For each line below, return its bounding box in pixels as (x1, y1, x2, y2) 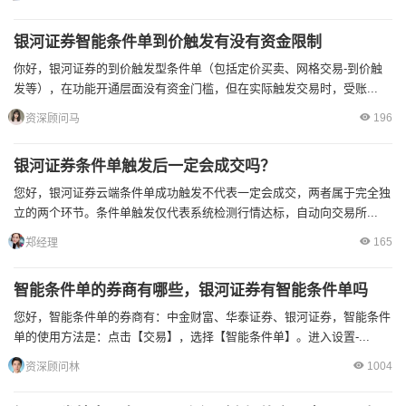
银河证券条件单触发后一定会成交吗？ (14, 158, 275, 175)
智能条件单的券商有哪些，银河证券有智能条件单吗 (14, 282, 368, 299)
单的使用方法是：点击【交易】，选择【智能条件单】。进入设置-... (14, 330, 370, 343)
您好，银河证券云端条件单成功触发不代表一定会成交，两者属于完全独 (14, 186, 391, 199)
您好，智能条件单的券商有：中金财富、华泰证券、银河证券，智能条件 (14, 310, 391, 324)
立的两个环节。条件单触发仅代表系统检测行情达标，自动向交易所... (14, 206, 378, 219)
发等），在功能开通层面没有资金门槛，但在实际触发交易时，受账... (14, 82, 378, 95)
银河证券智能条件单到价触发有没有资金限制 (14, 34, 322, 51)
